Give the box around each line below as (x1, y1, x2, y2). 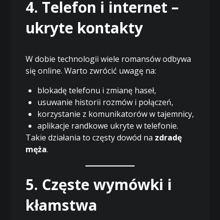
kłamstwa (26, 194, 98, 215)
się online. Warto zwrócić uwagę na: (26, 65, 157, 76)
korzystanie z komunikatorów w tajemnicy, (37, 108, 194, 119)
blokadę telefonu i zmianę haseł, (37, 84, 157, 96)
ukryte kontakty (26, 17, 143, 38)
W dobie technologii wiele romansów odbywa (26, 53, 192, 64)
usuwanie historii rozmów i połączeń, (37, 96, 174, 108)
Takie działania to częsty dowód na (26, 132, 155, 143)
